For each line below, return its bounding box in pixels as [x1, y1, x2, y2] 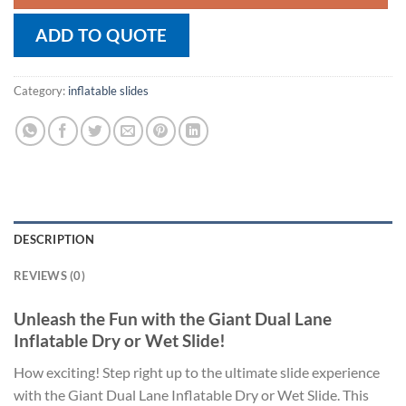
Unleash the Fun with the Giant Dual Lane [14, 307, 332, 329]
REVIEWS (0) [14, 267, 85, 283]
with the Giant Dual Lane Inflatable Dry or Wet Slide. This [14, 385, 369, 403]
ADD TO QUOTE [35, 24, 168, 46]
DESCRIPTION [14, 231, 94, 246]
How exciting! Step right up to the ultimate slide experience [14, 362, 380, 381]
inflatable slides [68, 82, 149, 98]
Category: [14, 82, 68, 98]
